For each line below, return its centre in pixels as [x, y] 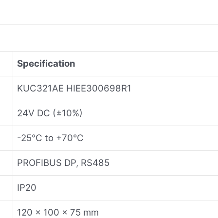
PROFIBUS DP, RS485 [63, 163]
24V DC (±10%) [50, 113]
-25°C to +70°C [50, 138]
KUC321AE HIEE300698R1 [74, 88]
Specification [46, 63]
